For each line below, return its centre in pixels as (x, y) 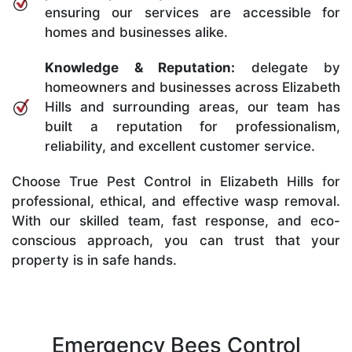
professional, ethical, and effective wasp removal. (176, 201)
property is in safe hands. (94, 260)
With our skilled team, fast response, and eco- (176, 220)
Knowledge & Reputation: (140, 67)
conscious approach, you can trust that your (176, 240)
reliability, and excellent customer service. (180, 146)
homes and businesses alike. (136, 32)
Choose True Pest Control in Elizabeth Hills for (176, 181)
